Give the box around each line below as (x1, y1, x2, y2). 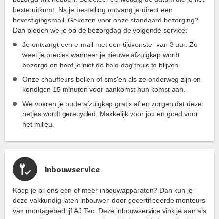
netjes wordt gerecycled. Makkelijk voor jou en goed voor (22, 109, 198, 118)
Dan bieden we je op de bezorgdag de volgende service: (13, 26, 187, 34)
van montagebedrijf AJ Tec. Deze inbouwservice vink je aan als (13, 206, 206, 215)
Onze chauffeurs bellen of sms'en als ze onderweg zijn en (22, 75, 201, 83)
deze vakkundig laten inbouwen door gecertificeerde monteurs (13, 196, 205, 204)
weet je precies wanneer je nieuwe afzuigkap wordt (22, 50, 180, 59)
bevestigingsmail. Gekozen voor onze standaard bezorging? (13, 16, 198, 24)
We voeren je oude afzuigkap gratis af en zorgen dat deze (22, 99, 202, 108)
